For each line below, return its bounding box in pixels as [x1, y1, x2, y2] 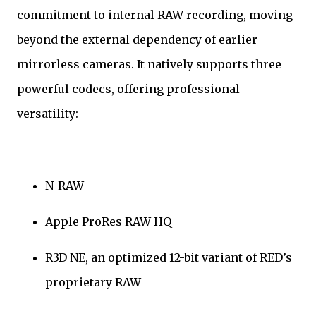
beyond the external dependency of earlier [17, 32, 257, 47]
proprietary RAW [45, 275, 141, 290]
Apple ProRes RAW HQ [45, 214, 171, 229]
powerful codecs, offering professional [17, 82, 240, 97]
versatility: [17, 107, 78, 121]
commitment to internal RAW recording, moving [17, 8, 293, 23]
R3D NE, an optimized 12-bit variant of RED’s [45, 250, 292, 265]
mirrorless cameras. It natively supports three [17, 57, 281, 72]
